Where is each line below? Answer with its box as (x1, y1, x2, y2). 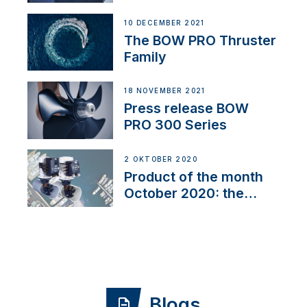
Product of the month (124, 168, 264, 185)
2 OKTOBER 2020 (124, 155, 198, 163)
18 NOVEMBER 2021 (124, 87, 206, 95)
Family (124, 48, 167, 65)
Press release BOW (124, 100, 249, 117)
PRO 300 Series (124, 116, 228, 134)
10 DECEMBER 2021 (124, 19, 205, 27)
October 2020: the (124, 184, 245, 201)
